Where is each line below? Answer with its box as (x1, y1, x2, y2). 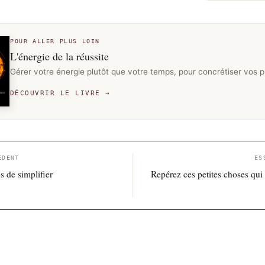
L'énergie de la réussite (10, 49, 109, 63)
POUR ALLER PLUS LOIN (10, 38, 100, 44)
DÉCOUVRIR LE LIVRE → (10, 89, 111, 96)
